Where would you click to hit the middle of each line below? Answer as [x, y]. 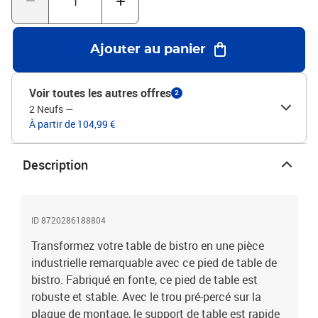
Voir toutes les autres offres [100, 93]
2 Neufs [46, 109]
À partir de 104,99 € [72, 124]
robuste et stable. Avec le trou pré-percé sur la [146, 297]
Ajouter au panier [148, 50]
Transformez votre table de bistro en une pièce [148, 246]
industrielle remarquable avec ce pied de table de [154, 263]
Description [55, 165]
